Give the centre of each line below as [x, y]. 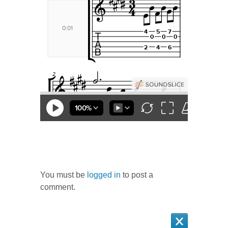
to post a [137, 175]
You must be [64, 175]
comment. [58, 187]
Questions [61, 153]
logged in [104, 175]
